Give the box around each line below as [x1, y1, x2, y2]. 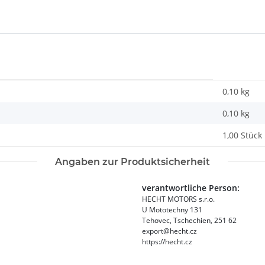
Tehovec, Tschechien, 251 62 [142, 215, 237, 226]
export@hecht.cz [142, 226, 197, 237]
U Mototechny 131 [142, 205, 202, 215]
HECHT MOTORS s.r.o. [142, 194, 215, 205]
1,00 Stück [222, 130, 262, 141]
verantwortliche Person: [142, 182, 240, 194]
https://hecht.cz [142, 237, 192, 247]
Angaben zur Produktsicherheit [55, 156, 210, 168]
